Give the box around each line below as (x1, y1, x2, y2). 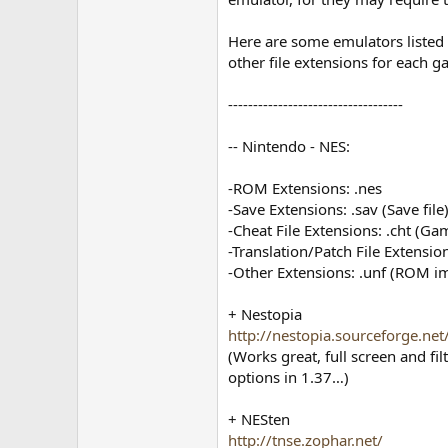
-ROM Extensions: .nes (228, 178, 383, 198)
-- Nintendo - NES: (228, 136, 351, 156)
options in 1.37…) (228, 367, 350, 387)
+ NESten (228, 409, 291, 429)
